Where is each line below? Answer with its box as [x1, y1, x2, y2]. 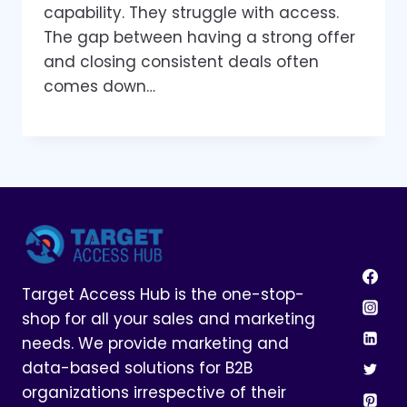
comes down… [44, 74, 155, 97]
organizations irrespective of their [22, 381, 286, 403]
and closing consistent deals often [44, 50, 319, 73]
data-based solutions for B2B [22, 356, 253, 379]
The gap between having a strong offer [44, 25, 355, 48]
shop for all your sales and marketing [22, 307, 315, 330]
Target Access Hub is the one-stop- [22, 283, 304, 305]
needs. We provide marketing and [22, 332, 289, 354]
